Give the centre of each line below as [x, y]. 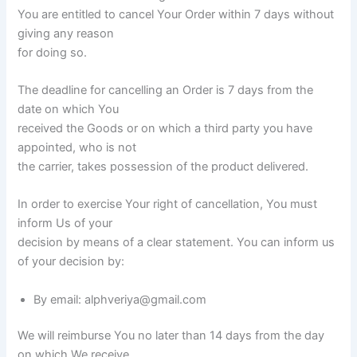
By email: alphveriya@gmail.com [120, 299]
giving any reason [66, 33]
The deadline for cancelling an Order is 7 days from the [166, 90]
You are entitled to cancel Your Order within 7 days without [176, 14]
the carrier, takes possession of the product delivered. [163, 166]
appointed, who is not [77, 147]
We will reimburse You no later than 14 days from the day [171, 336]
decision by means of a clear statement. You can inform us [177, 243]
